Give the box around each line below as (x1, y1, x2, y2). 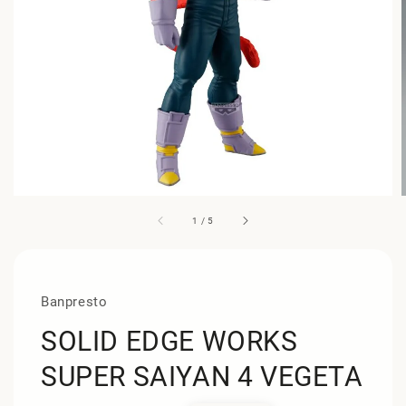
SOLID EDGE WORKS (41, 325, 298, 357)
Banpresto (41, 294, 108, 310)
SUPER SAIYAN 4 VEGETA (41, 361, 363, 392)
